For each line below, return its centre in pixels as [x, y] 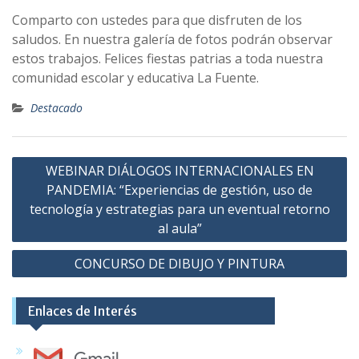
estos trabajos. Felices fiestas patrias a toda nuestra [167, 59]
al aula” [179, 229]
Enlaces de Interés [83, 311]
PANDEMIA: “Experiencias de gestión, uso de [179, 190]
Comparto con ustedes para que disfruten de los [157, 20]
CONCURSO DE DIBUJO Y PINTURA [179, 264]
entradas [46, 208]
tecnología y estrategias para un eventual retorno [179, 210]
